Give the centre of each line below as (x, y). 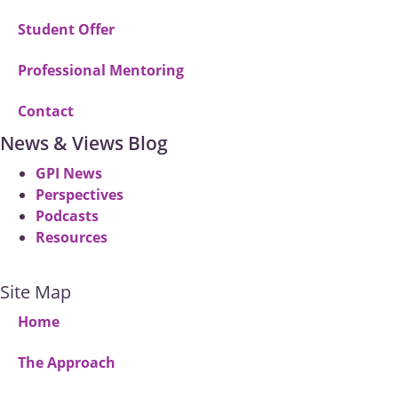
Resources (72, 238)
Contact (46, 111)
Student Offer (66, 30)
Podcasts (67, 216)
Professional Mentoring (101, 71)
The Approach (67, 363)
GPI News (69, 174)
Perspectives (80, 195)
